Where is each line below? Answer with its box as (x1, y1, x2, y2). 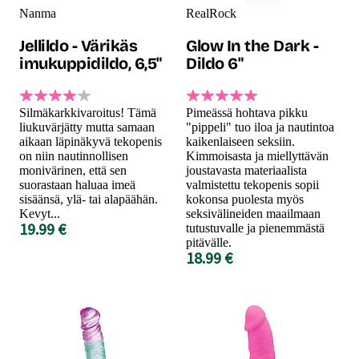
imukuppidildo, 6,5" (19, 53, 162, 73)
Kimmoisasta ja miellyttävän (186, 148, 329, 163)
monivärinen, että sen (19, 163, 127, 177)
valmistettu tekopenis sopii (186, 177, 319, 192)
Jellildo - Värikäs (19, 35, 137, 55)
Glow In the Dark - (186, 35, 318, 55)
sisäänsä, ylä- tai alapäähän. (19, 192, 158, 206)
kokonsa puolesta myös (186, 192, 304, 206)
